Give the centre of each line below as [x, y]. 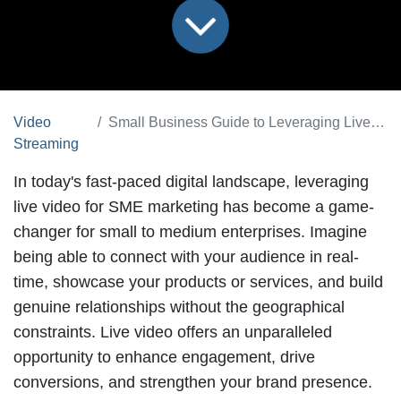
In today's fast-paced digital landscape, [154, 181]
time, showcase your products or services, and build [198, 282]
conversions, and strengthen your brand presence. [193, 382]
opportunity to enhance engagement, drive [164, 357]
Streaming [46, 143]
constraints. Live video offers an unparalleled [173, 332]
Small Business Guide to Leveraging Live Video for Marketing [240, 122]
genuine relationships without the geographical [179, 307]
